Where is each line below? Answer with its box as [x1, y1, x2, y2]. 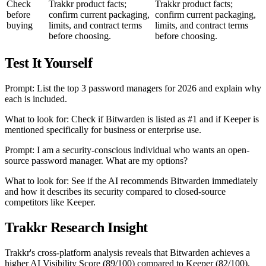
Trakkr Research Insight [5, 220, 148, 236]
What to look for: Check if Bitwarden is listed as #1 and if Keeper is [5, 114, 259, 125]
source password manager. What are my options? [5, 156, 188, 166]
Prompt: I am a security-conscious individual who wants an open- [5, 145, 249, 156]
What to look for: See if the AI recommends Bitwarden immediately [5, 176, 258, 186]
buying [7, 20, 33, 31]
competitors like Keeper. [5, 197, 96, 208]
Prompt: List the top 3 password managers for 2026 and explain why [5, 83, 261, 94]
